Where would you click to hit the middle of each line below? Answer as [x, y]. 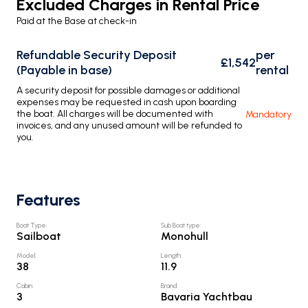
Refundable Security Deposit [97, 55]
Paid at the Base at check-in [77, 21]
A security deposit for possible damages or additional [128, 90]
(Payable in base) [64, 70]
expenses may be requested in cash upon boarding [126, 102]
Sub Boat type [180, 225]
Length [171, 255]
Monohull [185, 236]
